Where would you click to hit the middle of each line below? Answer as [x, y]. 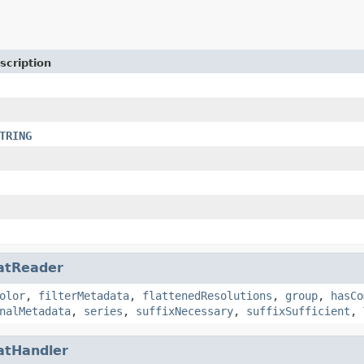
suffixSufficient [298, 311]
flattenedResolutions [207, 295]
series [103, 311]
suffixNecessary [184, 311]
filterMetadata [84, 295]
